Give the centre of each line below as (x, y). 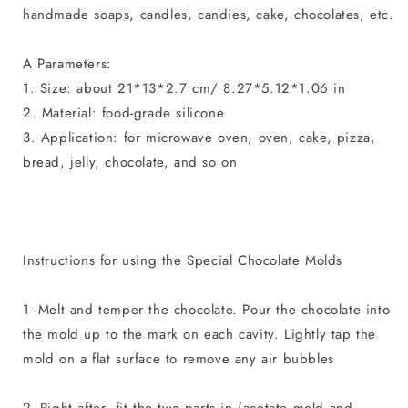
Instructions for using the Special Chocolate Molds (183, 260)
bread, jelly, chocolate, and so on (130, 162)
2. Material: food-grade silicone (124, 112)
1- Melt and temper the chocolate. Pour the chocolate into (207, 309)
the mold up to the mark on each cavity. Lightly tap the (200, 334)
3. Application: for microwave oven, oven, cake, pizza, (199, 137)
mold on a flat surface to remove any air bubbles (178, 358)
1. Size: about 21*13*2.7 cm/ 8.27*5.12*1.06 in (184, 88)
